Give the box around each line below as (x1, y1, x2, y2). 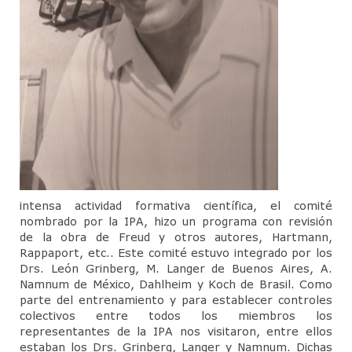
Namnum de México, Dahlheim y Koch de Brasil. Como (20, 277, 332, 291)
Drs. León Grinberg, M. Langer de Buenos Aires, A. (20, 261, 332, 275)
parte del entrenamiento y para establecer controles (20, 292, 332, 306)
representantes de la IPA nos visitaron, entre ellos (20, 324, 332, 338)
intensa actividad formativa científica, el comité (20, 198, 332, 212)
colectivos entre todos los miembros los (20, 308, 332, 322)
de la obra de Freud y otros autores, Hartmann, (20, 229, 332, 244)
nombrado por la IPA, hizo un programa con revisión (20, 214, 332, 228)
